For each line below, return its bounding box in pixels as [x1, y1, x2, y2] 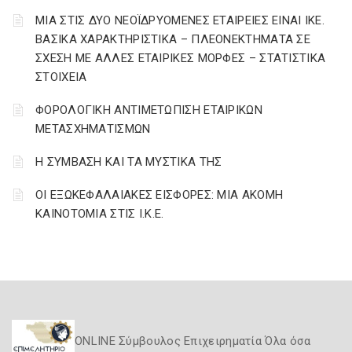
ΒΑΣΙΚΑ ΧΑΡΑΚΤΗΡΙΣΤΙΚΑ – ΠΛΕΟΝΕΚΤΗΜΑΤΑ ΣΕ [35, 32, 310, 46]
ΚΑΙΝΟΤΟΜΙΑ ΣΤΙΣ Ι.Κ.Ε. [35, 207, 164, 221]
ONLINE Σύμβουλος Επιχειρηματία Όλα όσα [75, 334, 311, 348]
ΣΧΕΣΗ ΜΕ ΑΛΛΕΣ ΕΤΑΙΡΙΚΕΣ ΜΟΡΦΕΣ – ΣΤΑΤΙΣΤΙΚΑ [35, 51, 326, 65]
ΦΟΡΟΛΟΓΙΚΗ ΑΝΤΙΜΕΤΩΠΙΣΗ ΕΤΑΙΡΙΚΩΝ [35, 103, 262, 117]
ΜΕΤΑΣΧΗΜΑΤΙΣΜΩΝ [35, 122, 151, 136]
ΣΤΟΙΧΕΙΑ [35, 70, 87, 84]
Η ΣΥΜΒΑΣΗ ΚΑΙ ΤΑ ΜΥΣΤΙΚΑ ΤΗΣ [35, 155, 222, 169]
